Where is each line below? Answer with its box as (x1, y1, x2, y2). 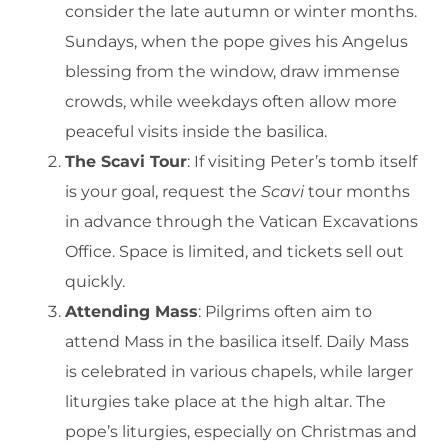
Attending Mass (65, 301, 198, 321)
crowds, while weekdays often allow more (65, 91, 397, 111)
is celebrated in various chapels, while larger (65, 361, 413, 381)
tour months (304, 181, 410, 201)
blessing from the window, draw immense (65, 61, 400, 81)
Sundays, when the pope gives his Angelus (65, 31, 408, 51)
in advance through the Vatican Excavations (65, 211, 418, 231)
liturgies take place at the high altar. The (65, 391, 386, 411)
